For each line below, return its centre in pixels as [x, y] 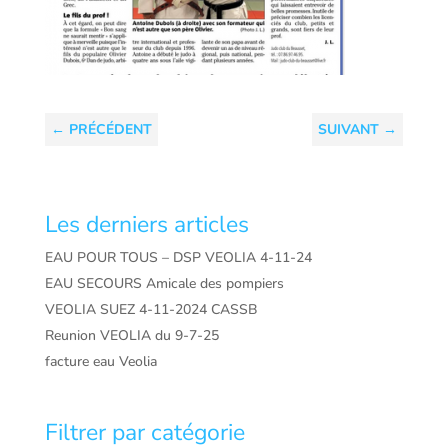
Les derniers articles [146, 224]
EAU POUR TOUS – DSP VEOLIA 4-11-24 [178, 257]
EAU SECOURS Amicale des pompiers [164, 283]
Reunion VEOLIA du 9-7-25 [131, 335]
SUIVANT [349, 129]
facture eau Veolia [100, 361]
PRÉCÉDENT [110, 129]
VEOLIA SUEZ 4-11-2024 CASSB [151, 309]
